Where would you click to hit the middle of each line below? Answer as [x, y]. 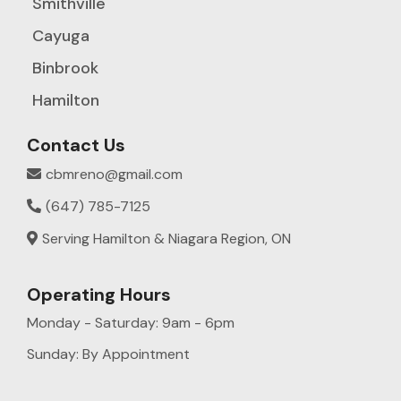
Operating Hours [99, 294]
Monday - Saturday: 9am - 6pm [131, 322]
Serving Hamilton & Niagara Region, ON [166, 238]
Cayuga [61, 35]
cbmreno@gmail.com [114, 174]
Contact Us [76, 145]
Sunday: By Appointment [108, 354]
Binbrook [65, 68]
